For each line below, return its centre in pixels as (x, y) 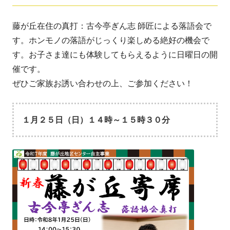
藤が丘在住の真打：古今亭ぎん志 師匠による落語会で (112, 26)
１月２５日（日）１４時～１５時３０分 (96, 120)
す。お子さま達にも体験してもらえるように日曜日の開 (115, 55)
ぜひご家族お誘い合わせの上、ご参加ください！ (103, 83)
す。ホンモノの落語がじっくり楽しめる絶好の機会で (111, 40)
